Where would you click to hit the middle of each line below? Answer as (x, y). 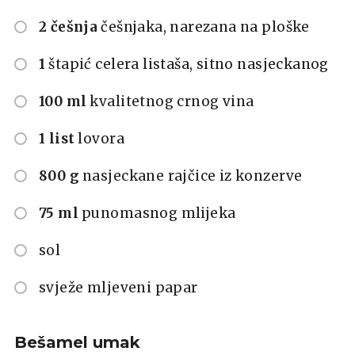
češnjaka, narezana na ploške (205, 27)
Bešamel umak (77, 342)
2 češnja (69, 27)
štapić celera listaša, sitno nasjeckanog (189, 64)
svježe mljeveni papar (118, 287)
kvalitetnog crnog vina (172, 101)
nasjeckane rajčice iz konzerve (193, 176)
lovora (101, 138)
